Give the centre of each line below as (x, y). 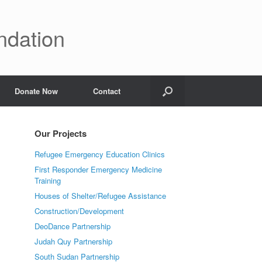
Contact (107, 91)
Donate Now (36, 91)
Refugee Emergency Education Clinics (100, 154)
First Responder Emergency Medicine (99, 169)
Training (48, 180)
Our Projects (61, 133)
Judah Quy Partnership (74, 241)
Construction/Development (80, 211)
